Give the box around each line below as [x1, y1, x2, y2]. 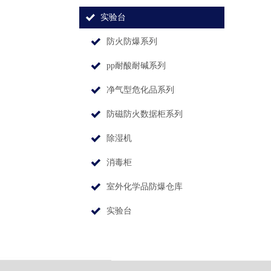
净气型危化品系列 [106, 85, 174, 94]
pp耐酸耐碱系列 [106, 61, 166, 70]
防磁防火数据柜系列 [106, 109, 183, 119]
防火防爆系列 [106, 37, 157, 46]
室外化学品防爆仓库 [106, 182, 183, 191]
